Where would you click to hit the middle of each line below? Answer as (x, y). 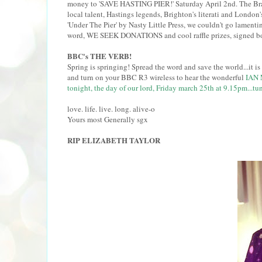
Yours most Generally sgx (107, 119)
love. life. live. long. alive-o (111, 108)
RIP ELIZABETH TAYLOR (113, 140)
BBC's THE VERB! (99, 56)
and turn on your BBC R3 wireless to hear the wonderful (156, 77)
